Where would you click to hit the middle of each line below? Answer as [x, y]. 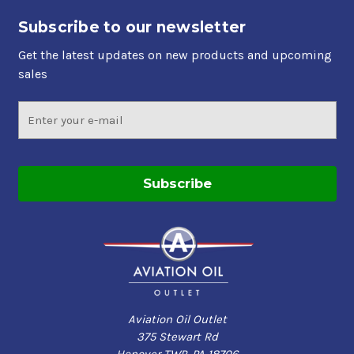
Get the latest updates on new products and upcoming [175, 55]
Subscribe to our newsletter [132, 27]
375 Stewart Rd [177, 337]
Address [40, 128]
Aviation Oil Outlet [177, 320]
